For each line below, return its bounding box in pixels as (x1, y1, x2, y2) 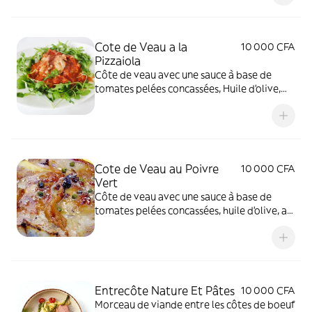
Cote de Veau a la (95, 40, 187, 54)
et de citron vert (95, 218, 170, 231)
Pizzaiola (95, 54, 141, 68)
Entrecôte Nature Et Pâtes (95, 283, 235, 297)
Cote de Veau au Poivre (95, 162, 219, 175)
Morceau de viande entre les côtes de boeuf (95, 298, 295, 311)
